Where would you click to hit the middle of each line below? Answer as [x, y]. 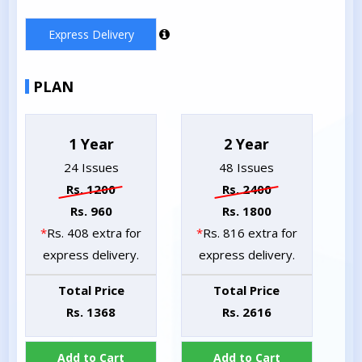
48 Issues [247, 167]
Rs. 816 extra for [250, 232]
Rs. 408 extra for [95, 232]
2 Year [247, 143]
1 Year [91, 143]
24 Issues [91, 167]
